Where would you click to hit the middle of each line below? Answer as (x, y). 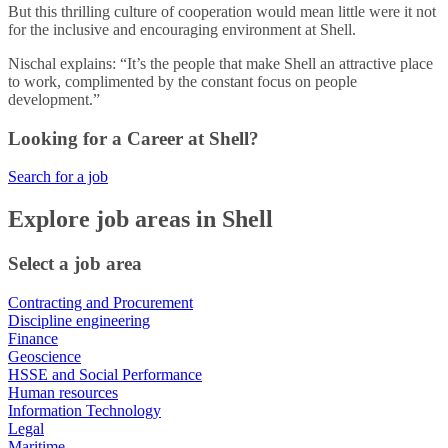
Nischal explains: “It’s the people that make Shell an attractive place (220, 63)
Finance (33, 338)
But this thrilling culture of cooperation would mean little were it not (222, 11)
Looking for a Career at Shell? (133, 138)
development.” (56, 99)
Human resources (63, 392)
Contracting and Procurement (100, 302)
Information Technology (84, 410)
